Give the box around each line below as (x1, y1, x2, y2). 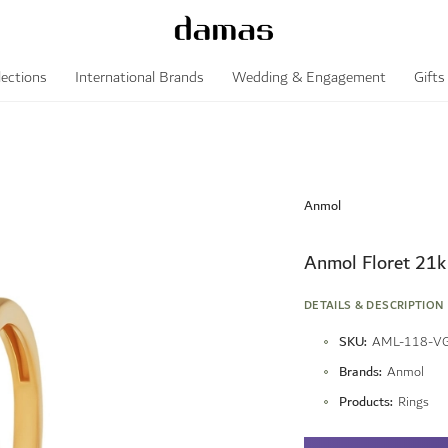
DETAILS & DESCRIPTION (303, 296, 444, 315)
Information (322, 345, 388, 367)
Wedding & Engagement (232, 65, 386, 90)
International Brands (75, 65, 204, 90)
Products (338, 391, 390, 413)
